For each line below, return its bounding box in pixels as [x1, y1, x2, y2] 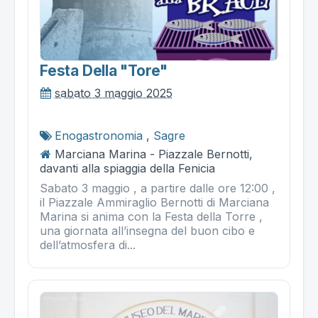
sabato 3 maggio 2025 [55, 86, 172, 101]
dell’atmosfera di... [40, 238, 136, 253]
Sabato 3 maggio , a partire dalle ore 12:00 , [40, 181, 275, 196]
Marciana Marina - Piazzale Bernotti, [55, 147, 253, 162]
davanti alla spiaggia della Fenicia [40, 161, 215, 176]
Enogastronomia [55, 128, 143, 143]
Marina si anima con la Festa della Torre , [40, 209, 263, 224]
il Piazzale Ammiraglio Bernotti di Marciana [40, 195, 269, 210]
